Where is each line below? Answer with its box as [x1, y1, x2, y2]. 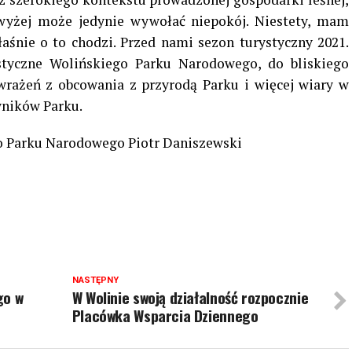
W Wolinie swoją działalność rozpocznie [71, 286, 309, 310]
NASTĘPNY [71, 275, 119, 286]
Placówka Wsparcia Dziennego [71, 304, 258, 328]
